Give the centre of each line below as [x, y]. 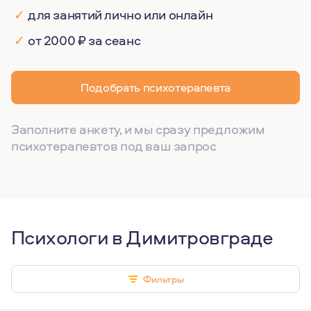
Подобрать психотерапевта [155, 87]
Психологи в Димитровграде [142, 237]
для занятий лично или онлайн [120, 15]
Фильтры [161, 279]
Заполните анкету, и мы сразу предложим [138, 129]
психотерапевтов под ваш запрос [114, 146]
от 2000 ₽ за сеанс [84, 40]
